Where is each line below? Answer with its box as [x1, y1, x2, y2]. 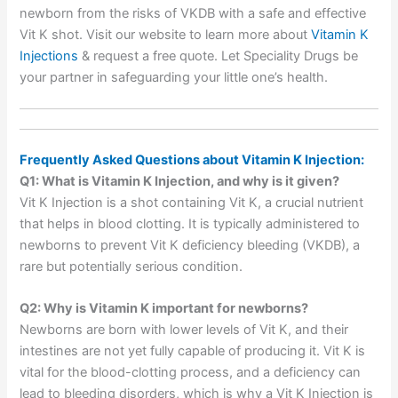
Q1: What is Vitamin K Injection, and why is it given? [20, 172, 340, 189]
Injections [20, 47, 79, 64]
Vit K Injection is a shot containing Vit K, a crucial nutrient [20, 194, 364, 211]
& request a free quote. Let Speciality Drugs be [78, 47, 359, 64]
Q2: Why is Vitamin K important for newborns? [20, 300, 309, 317]
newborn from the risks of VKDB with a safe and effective [20, 4, 367, 21]
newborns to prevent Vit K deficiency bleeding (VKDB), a [20, 236, 361, 253]
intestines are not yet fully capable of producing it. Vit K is [20, 343, 366, 360]
